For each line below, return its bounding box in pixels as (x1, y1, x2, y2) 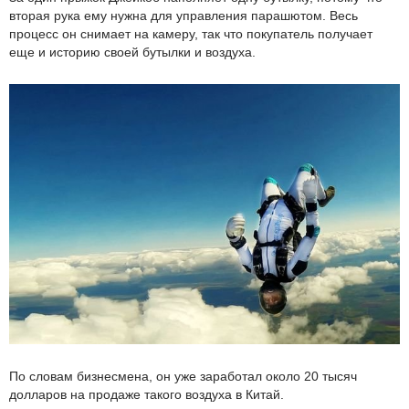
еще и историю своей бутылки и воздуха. (9, 44, 256, 59)
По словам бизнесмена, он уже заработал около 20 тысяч (9, 369, 357, 384)
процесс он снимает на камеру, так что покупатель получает (9, 26, 372, 41)
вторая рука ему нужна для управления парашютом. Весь (9, 7, 358, 23)
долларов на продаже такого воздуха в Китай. (9, 387, 284, 403)
